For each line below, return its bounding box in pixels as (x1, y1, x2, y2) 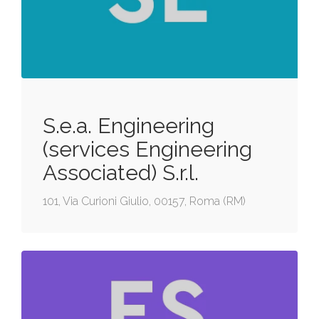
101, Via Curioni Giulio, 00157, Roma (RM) (43, 194, 246, 209)
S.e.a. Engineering (43, 113, 214, 139)
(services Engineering (43, 137, 252, 162)
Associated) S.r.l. (43, 160, 199, 186)
